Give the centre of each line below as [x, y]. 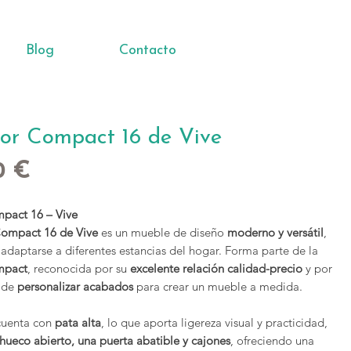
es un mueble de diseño [163, 232]
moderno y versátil [276, 232]
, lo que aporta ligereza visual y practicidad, [215, 322]
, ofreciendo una [273, 340]
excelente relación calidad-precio [217, 268]
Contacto [147, 51]
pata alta [78, 322]
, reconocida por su [79, 268]
